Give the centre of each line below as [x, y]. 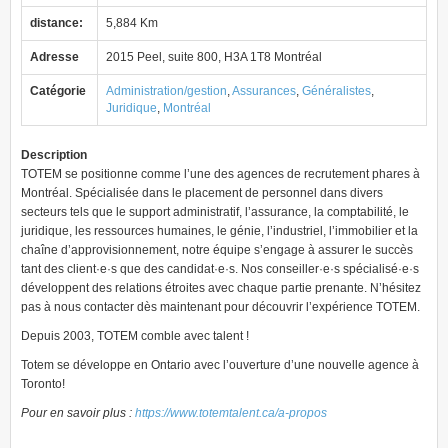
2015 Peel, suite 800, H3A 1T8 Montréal [214, 57]
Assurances [264, 91]
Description [54, 155]
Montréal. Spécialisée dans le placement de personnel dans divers [202, 193]
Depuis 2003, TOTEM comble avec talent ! [135, 336]
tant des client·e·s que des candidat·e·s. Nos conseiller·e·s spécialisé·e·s [220, 269]
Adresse [54, 57]
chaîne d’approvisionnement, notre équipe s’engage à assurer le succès [217, 250]
